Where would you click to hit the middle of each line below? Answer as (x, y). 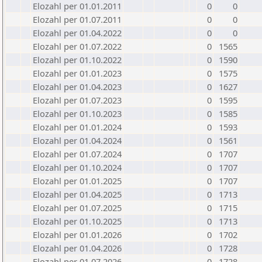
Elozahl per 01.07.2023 (77, 100)
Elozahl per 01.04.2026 (77, 248)
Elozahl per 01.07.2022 (77, 46)
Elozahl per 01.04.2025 (77, 194)
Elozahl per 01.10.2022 (77, 60)
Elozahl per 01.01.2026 (77, 235)
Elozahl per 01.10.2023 (77, 113)
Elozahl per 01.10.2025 (77, 221)
